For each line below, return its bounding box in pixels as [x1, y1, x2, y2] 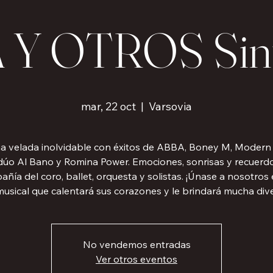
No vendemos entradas [82, 238, 191, 251]
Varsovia [149, 99, 192, 114]
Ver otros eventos [96, 253, 177, 266]
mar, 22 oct [81, 99, 136, 114]
